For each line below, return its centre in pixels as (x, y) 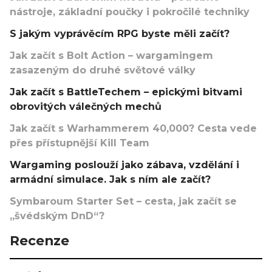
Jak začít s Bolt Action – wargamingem (111, 55)
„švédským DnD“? (57, 216)
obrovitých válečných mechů (86, 106)
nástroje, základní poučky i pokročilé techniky (130, 12)
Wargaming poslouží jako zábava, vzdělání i (124, 165)
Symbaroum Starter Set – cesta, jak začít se (123, 201)
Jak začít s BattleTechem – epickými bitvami (126, 92)
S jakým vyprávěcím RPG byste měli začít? (120, 33)
